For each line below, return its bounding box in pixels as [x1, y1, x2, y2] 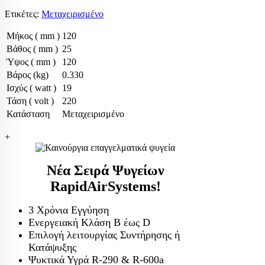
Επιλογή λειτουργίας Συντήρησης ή [28, 229, 180, 241]
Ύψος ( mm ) [7, 57, 56, 67]
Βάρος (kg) [7, 70, 49, 80]
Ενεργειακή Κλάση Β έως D [28, 216, 150, 228]
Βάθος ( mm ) [7, 44, 58, 54]
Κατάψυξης [28, 241, 76, 253]
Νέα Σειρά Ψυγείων [46, 163, 164, 178]
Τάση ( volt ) [7, 96, 54, 106]
